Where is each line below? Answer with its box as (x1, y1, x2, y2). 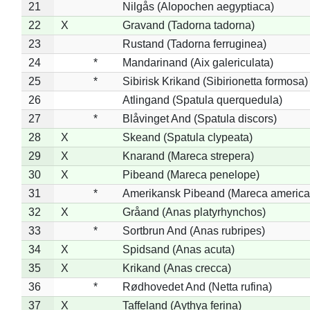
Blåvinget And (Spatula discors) (122, 112, 277, 125)
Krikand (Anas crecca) (122, 262, 231, 274)
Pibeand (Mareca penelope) (122, 168, 259, 181)
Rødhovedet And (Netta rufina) (122, 280, 272, 293)
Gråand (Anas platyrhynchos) (122, 206, 266, 218)
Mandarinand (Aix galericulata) (122, 56, 273, 69)
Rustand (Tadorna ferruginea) (122, 37, 266, 50)
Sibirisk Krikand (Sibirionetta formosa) (122, 75, 308, 87)
